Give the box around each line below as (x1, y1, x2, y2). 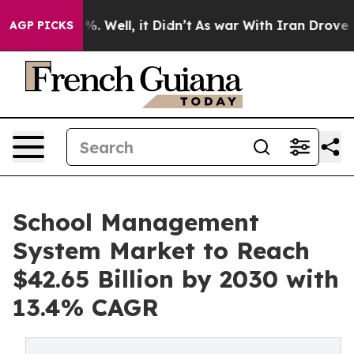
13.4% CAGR (13, 292, 159, 322)
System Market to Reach (13, 235, 310, 265)
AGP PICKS (9, 18, 73, 32)
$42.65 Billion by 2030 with (13, 264, 339, 294)
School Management (13, 207, 259, 237)
